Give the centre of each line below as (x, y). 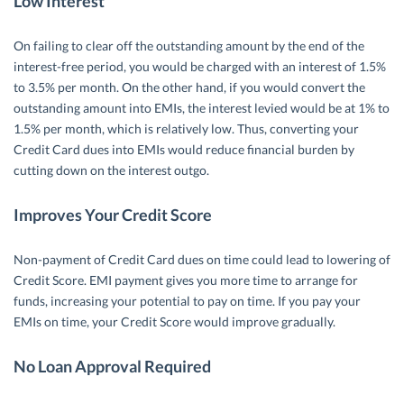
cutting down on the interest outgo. (111, 170)
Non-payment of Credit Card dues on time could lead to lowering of (202, 260)
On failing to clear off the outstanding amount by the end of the (189, 46)
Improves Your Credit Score (113, 215)
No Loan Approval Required (112, 367)
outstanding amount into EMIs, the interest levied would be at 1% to (202, 108)
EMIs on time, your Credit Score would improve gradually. (174, 322)
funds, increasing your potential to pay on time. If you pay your (187, 301)
